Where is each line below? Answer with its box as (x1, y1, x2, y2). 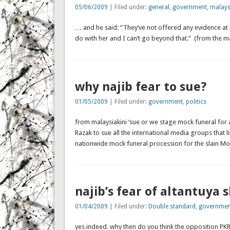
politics (185, 98, 206, 105)
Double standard (148, 202, 196, 210)
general (148, 4, 169, 11)
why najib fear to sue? (74, 79, 206, 94)
